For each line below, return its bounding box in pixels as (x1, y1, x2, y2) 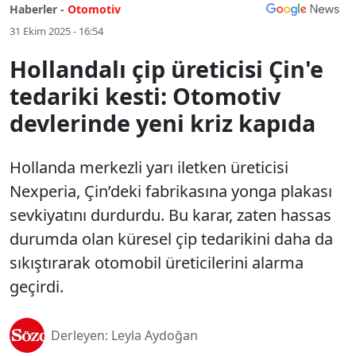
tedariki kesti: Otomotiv (10, 80, 281, 111)
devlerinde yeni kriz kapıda (10, 107, 315, 138)
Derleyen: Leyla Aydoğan (51, 327, 198, 344)
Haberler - (10, 2, 64, 17)
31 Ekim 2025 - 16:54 (10, 24, 103, 38)
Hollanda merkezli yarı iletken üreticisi (10, 157, 288, 178)
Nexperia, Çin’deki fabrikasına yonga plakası (10, 180, 332, 202)
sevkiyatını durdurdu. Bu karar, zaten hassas (10, 204, 331, 226)
